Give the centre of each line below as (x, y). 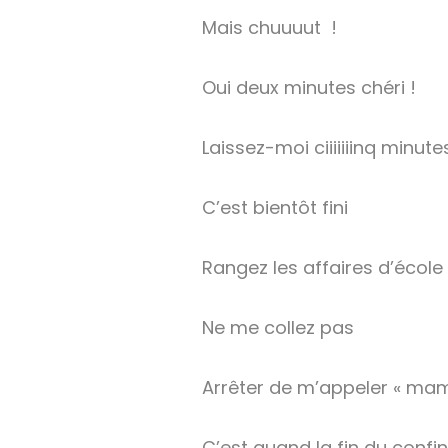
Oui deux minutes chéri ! (309, 88)
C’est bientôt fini (275, 208)
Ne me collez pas (278, 328)
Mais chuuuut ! (269, 28)
